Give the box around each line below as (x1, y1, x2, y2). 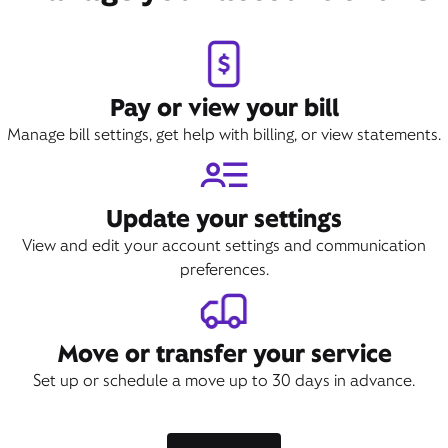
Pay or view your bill (109, 92, 339, 123)
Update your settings (106, 203, 342, 234)
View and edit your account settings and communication (22, 235, 426, 256)
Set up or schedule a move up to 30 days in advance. (33, 370, 415, 391)
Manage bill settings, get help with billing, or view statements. (7, 124, 441, 145)
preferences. (179, 259, 269, 280)
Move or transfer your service (56, 338, 392, 369)
